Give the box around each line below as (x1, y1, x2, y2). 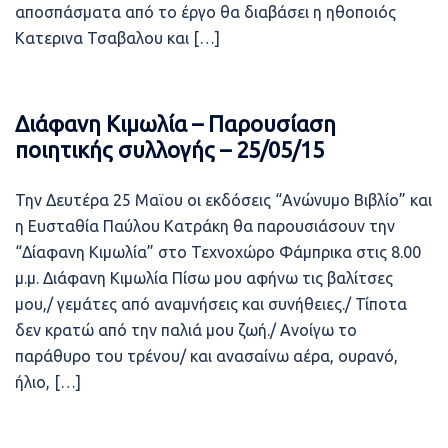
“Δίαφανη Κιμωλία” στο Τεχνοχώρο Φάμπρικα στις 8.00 (15, 243, 421, 261)
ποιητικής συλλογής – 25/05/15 (15, 137, 324, 162)
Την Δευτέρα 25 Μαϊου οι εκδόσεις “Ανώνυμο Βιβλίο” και (15, 191, 432, 209)
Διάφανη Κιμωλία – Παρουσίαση (15, 111, 336, 136)
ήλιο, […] (15, 373, 81, 391)
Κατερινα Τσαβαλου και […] (15, 29, 220, 47)
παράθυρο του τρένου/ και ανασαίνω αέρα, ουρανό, (15, 347, 398, 365)
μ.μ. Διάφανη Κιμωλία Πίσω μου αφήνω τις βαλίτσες (15, 269, 393, 287)
